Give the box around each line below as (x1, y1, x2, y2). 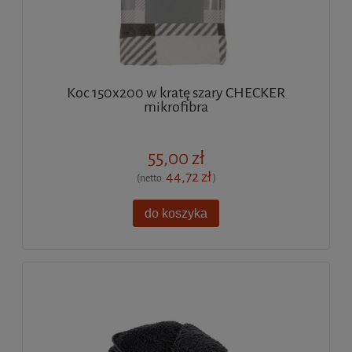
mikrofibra (144, 97, 208, 117)
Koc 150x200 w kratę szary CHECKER (67, 83, 285, 103)
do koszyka (145, 205, 207, 220)
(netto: (136, 171, 166, 185)
